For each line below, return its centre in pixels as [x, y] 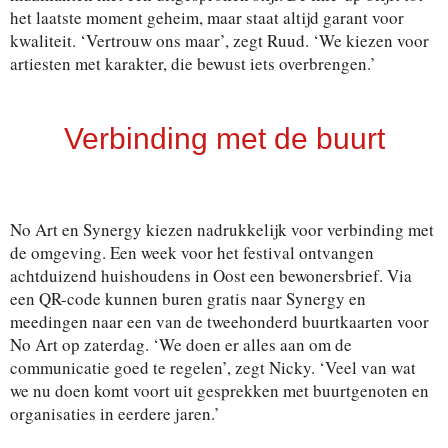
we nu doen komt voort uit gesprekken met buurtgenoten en [219, 391]
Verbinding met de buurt [224, 139]
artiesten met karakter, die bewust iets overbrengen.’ [193, 64]
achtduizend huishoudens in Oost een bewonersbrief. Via [211, 276]
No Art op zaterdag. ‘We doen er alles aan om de [181, 345]
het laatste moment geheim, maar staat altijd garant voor [207, 18]
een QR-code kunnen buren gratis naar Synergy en [188, 299]
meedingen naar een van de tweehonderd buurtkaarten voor [219, 322]
